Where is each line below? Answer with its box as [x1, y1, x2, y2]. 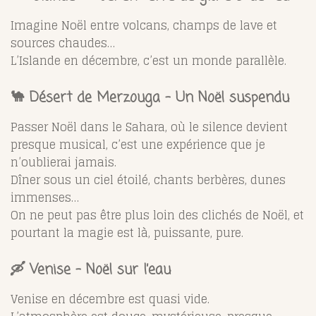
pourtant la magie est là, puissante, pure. [11, 222, 243, 243]
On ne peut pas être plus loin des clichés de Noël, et [11, 205, 304, 225]
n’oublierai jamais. [11, 152, 116, 172]
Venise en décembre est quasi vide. [11, 288, 209, 309]
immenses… [11, 187, 79, 207]
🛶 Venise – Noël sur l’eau [11, 259, 171, 281]
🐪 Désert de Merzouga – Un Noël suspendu [11, 87, 289, 109]
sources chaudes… [11, 32, 115, 53]
